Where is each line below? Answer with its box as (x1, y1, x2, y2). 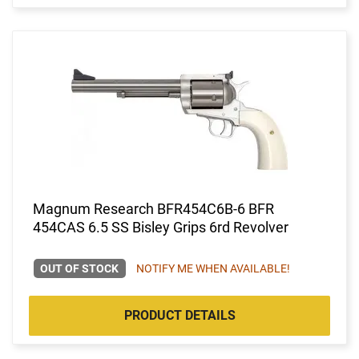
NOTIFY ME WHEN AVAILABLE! (135, 261, 290, 275)
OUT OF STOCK (40, 261, 119, 275)
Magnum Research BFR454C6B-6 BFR (33, 200, 274, 217)
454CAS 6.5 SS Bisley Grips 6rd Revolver (33, 218, 288, 236)
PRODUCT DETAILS (123, 307, 236, 323)
